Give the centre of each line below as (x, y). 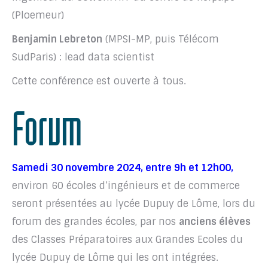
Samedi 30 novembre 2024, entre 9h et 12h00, (123, 168)
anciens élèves (215, 222)
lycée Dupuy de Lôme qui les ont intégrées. (115, 258)
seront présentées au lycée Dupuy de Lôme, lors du (134, 204)
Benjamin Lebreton (57, 39)
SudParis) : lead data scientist (83, 57)
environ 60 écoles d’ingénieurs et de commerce (126, 186)
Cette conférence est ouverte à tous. (99, 81)
